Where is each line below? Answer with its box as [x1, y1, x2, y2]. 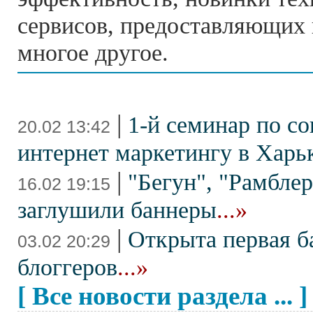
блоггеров [17, 254, 117, 280]
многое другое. [17, 39, 168, 66]
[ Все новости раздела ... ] [17, 282, 307, 310]
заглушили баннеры [17, 196, 217, 223]
